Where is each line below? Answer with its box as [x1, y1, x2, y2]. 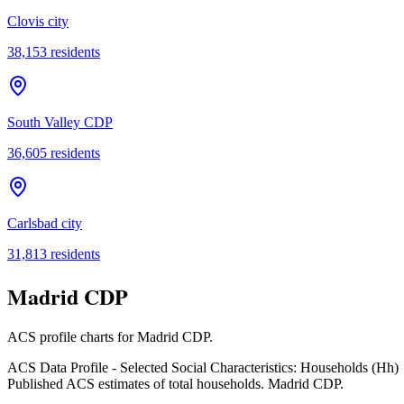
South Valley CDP [7, 114, 113, 130]
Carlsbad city [7, 215, 82, 231]
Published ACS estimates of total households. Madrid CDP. [7, 376, 344, 392]
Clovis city [7, 13, 69, 29]
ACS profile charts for [7, 329, 137, 345]
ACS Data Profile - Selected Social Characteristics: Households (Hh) [7, 360, 399, 376]
